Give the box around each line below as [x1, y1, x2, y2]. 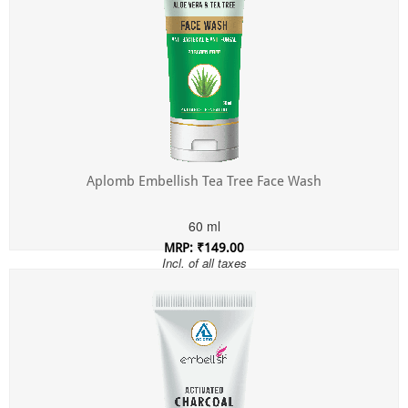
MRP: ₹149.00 [164, 240, 244, 256]
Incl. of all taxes [161, 254, 247, 272]
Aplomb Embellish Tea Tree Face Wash [87, 173, 321, 190]
